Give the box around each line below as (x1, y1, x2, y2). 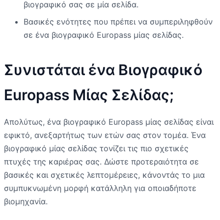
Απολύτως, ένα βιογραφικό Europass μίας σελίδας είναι (4, 116, 214, 127)
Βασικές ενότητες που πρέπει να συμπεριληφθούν (24, 16, 213, 27)
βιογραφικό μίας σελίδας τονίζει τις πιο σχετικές (4, 143, 189, 153)
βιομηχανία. (4, 196, 48, 206)
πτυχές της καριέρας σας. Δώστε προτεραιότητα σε (4, 156, 199, 166)
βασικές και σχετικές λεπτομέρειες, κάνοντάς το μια (4, 169, 205, 180)
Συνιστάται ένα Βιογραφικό (4, 60, 202, 79)
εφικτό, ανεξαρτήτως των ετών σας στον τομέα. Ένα (4, 130, 206, 140)
